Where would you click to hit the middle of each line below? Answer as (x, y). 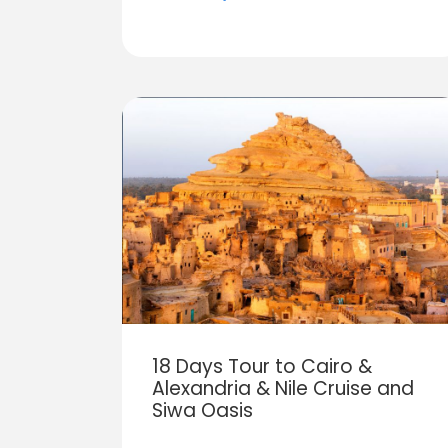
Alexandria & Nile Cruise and (283, 388)
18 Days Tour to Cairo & (262, 366)
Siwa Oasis (202, 410)
